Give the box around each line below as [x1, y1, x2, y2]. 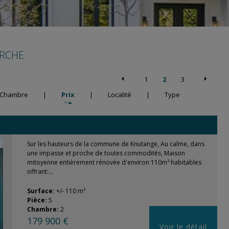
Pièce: [27, 196, 49, 204]
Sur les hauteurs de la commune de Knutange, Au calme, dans [27, 140, 204, 148]
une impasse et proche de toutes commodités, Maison [27, 149, 185, 157]
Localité [107, 90, 131, 99]
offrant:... [27, 167, 53, 176]
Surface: [27, 187, 56, 195]
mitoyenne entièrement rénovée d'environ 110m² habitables [27, 158, 201, 167]
